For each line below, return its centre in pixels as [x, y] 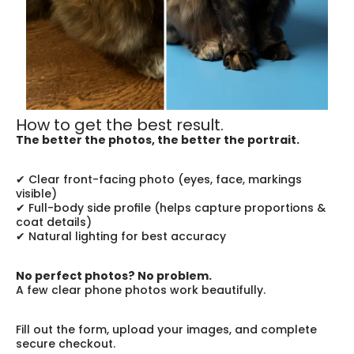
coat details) [54, 222]
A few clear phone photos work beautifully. [141, 290]
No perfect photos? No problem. [114, 276]
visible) [36, 194]
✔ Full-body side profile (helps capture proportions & [171, 208]
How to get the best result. [120, 125]
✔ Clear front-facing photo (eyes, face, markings [159, 179]
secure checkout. [66, 344]
